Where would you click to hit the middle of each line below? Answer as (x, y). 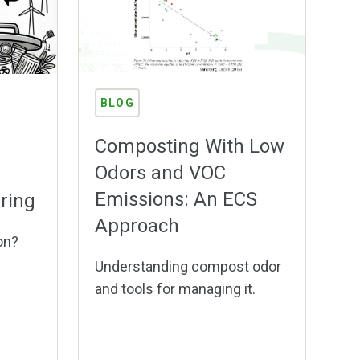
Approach (137, 226)
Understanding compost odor (188, 267)
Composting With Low (190, 147)
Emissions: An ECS (176, 200)
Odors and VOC (160, 173)
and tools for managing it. (175, 289)
